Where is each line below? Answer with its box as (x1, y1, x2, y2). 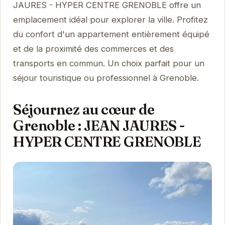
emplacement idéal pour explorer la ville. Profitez (13, 14, 208, 25)
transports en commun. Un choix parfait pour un (13, 58, 204, 68)
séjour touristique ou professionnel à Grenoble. (13, 72, 199, 83)
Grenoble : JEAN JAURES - (13, 116, 185, 134)
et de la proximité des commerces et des (13, 43, 174, 54)
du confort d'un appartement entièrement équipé (13, 29, 209, 39)
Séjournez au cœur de (13, 100, 155, 118)
